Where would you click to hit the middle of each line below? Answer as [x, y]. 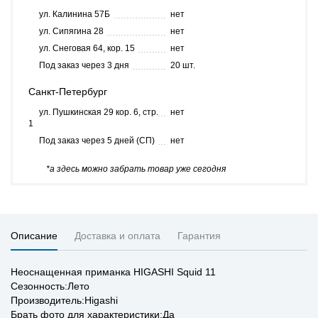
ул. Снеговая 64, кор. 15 [87, 48]
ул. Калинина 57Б [75, 14]
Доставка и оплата [117, 236]
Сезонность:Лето [50, 286]
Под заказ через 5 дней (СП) [97, 141]
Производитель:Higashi [64, 300]
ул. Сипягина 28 [71, 31]
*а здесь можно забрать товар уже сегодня [136, 169]
